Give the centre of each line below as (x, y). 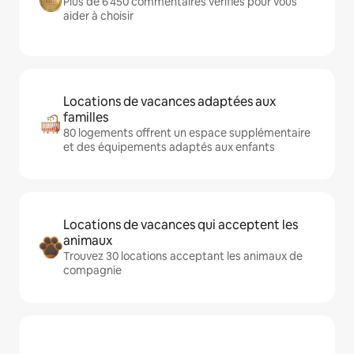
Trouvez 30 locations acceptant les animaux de (183, 256)
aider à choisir (98, 16)
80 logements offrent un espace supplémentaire (187, 133)
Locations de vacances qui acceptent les (181, 225)
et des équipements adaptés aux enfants (169, 147)
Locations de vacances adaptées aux (169, 102)
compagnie (92, 271)
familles (86, 118)
